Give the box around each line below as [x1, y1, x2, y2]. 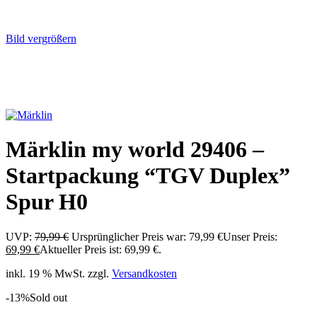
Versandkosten [112, 267, 177, 279]
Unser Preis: [223, 230, 277, 243]
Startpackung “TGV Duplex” [6, 163, 290, 189]
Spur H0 [6, 189, 88, 215]
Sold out [30, 291, 67, 304]
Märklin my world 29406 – [6, 137, 264, 163]
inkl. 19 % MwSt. [6, 267, 85, 279]
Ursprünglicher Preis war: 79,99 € [71, 230, 223, 243]
